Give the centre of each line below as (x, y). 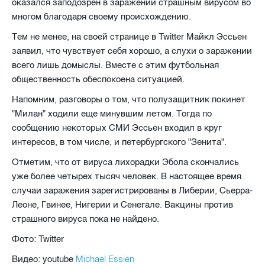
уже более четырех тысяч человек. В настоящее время (127, 176)
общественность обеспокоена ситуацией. (98, 79)
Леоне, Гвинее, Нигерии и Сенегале (86, 204)
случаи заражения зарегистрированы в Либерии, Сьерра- (132, 190)
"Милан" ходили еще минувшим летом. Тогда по (112, 113)
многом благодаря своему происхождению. (101, 16)
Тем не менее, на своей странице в (85, 36)
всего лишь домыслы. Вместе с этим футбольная (115, 65)
